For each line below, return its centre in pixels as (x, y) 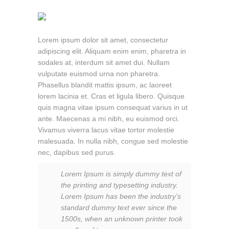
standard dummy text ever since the (119, 207)
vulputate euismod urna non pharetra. (99, 73)
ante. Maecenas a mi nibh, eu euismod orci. (109, 118)
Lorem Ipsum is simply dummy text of (121, 174)
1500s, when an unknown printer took (122, 219)
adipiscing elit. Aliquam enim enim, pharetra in (112, 51)
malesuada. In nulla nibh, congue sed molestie (113, 141)
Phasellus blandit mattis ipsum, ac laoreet (105, 85)
